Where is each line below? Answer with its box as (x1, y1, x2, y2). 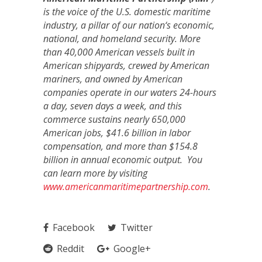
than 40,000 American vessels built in (43, 46, 195, 58)
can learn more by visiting (43, 167, 147, 180)
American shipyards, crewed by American (43, 59, 209, 72)
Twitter (118, 221, 153, 234)
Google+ (111, 242, 151, 255)
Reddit (54, 242, 84, 255)
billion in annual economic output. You (43, 153, 202, 166)
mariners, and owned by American (43, 73, 182, 85)
